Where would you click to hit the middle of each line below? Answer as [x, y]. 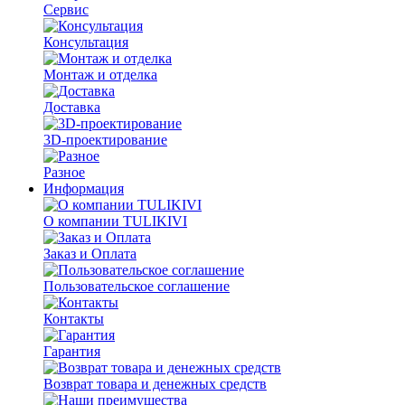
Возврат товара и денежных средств [155, 384]
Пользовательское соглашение [137, 286]
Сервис [66, 9]
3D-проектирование [105, 140]
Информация [84, 188]
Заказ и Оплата [90, 254]
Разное [64, 172]
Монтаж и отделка [100, 75]
